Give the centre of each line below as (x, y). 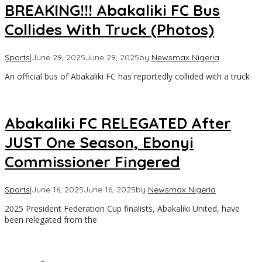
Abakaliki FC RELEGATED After (118, 123)
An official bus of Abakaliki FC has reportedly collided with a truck (127, 76)
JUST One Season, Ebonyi (99, 143)
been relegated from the (51, 219)
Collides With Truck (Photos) (109, 30)
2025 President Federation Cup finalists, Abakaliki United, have (122, 208)
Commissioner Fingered (92, 162)
